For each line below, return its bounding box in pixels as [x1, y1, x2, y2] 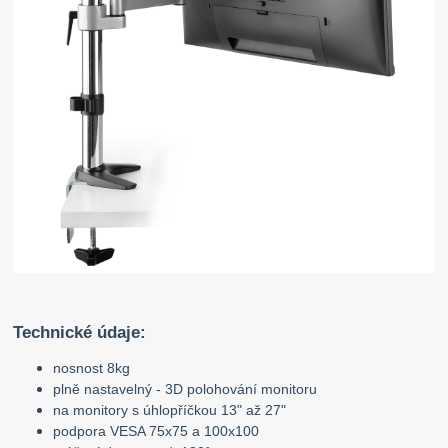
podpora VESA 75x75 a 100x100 [53, 423, 260, 440]
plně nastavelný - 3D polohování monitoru [53, 381, 318, 398]
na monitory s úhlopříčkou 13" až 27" [53, 402, 287, 419]
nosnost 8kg [53, 360, 131, 377]
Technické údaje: [13, 323, 147, 343]
